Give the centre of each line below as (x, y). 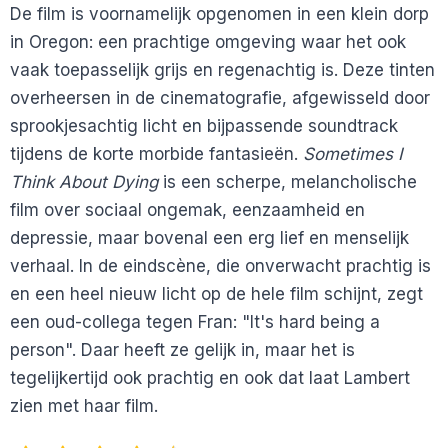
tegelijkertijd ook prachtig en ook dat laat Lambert (210, 377)
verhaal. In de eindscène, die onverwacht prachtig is (220, 265)
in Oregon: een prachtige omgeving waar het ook (208, 41)
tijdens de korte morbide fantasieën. (156, 153)
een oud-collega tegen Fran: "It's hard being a (195, 321)
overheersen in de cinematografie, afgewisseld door (220, 97)
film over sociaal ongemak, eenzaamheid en (187, 209)
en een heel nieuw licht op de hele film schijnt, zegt (216, 293)
